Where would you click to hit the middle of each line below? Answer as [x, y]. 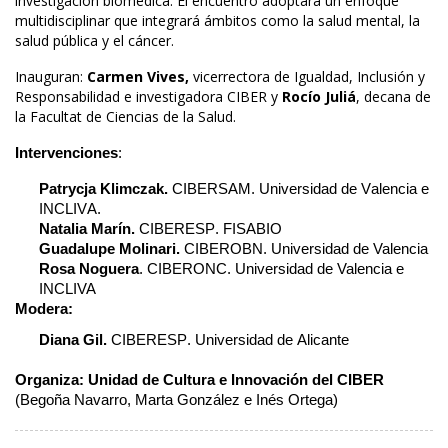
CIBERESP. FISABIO [208, 229]
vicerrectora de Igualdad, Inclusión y [307, 76]
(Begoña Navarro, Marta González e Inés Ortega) [176, 399]
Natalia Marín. [87, 229]
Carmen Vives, [138, 76]
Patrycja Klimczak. [105, 189]
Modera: [46, 309]
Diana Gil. [73, 339]
